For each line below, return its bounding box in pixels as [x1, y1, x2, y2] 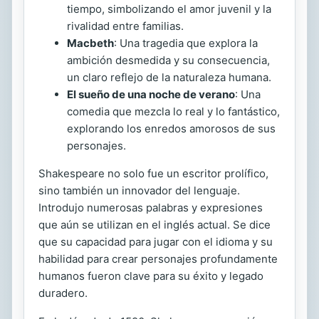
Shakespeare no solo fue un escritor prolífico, [38, 167, 268, 181]
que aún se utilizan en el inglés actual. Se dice [38, 218, 271, 232]
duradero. [38, 286, 88, 300]
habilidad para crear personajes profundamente [38, 252, 278, 266]
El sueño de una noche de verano [67, 88, 235, 102]
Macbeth [67, 36, 114, 51]
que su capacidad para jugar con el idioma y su [38, 235, 273, 249]
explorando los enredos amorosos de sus [67, 122, 276, 136]
